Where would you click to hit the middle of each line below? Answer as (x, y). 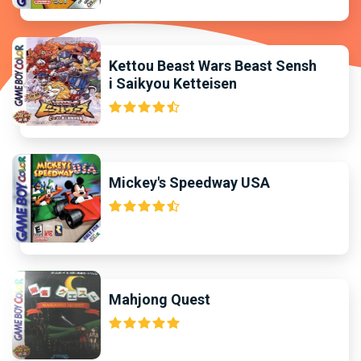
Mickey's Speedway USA (189, 182)
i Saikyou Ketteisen (173, 83)
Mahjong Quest (160, 299)
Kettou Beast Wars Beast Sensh (213, 65)
